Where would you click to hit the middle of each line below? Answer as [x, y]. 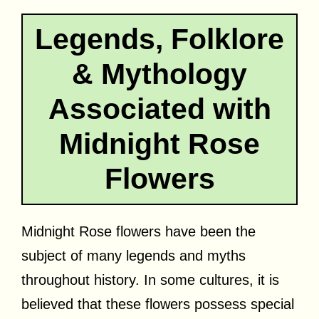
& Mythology [159, 74]
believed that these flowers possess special [158, 304]
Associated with [159, 109]
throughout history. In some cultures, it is [150, 279]
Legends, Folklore [159, 39]
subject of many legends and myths [134, 255]
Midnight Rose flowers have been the [138, 231]
